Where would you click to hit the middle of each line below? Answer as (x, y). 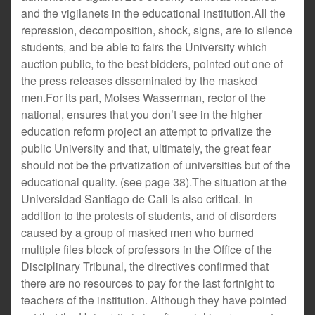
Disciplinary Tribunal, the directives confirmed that (145, 266)
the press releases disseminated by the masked (139, 81)
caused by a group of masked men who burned (137, 232)
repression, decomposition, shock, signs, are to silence (157, 30)
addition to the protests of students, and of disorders (149, 216)
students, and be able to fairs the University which (144, 47)
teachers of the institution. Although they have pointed (154, 300)
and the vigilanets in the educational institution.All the (153, 13)
